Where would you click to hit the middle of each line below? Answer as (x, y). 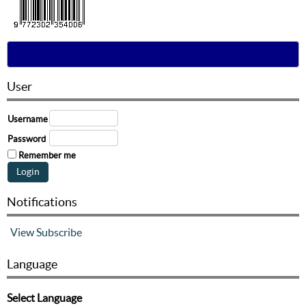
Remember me (47, 155)
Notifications (42, 201)
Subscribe (59, 232)
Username (28, 119)
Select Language (44, 297)
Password (27, 139)
